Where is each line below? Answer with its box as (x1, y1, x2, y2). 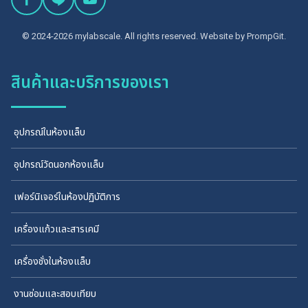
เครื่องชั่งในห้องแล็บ (14, 256, 91, 267)
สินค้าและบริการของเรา (11, 73, 169, 93)
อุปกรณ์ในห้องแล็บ (14, 126, 85, 138)
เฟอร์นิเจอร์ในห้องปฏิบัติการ (14, 191, 120, 203)
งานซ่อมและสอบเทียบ (14, 288, 96, 300)
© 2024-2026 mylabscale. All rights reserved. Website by (22, 31, 247, 42)
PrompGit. (247, 31, 286, 42)
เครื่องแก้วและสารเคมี (14, 223, 99, 235)
